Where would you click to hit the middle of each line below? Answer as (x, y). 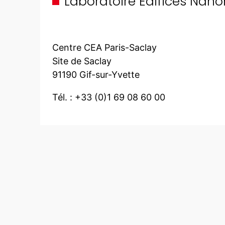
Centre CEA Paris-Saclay (104, 47)
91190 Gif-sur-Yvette (96, 74)
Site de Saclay (82, 61)
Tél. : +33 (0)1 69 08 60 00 (109, 97)
